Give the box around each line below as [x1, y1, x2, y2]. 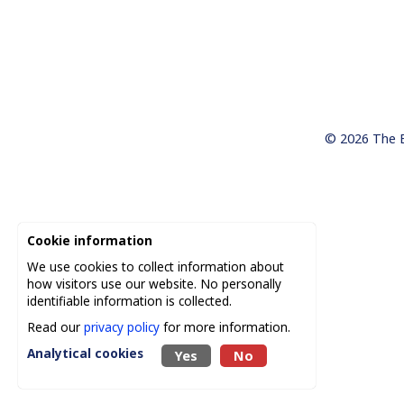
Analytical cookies [27, 344, 143, 362]
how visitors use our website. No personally [27, 275, 281, 292]
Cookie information [27, 232, 152, 249]
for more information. [160, 318, 290, 335]
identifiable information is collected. [27, 292, 232, 309]
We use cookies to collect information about [27, 258, 284, 275]
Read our [27, 318, 84, 335]
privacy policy [84, 318, 160, 335]
